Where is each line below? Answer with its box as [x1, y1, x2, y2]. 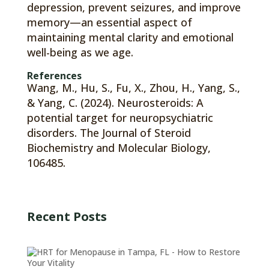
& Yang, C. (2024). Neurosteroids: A [26, 95, 204, 110]
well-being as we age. [26, 44, 133, 59]
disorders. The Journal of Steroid [26, 125, 191, 140]
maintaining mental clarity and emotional [26, 29, 234, 44]
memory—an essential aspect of [26, 14, 192, 29]
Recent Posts [26, 208, 107, 225]
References [26, 68, 82, 82]
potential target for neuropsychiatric [26, 110, 213, 125]
